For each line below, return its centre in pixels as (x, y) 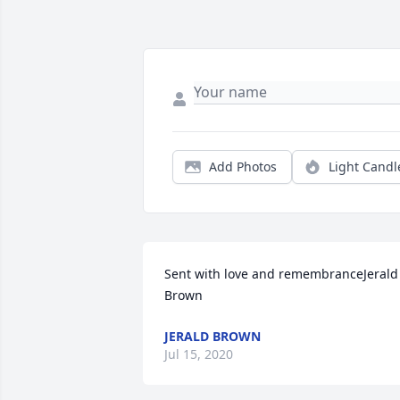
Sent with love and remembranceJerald (281, 274)
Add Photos (243, 167)
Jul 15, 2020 (199, 354)
